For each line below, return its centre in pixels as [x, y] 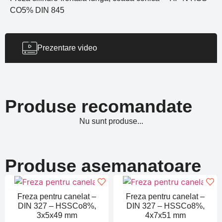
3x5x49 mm [57, 215]
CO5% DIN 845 [37, 10]
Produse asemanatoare [103, 166]
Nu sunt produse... [111, 121]
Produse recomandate [99, 107]
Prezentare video [67, 48]
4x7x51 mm [165, 215]
